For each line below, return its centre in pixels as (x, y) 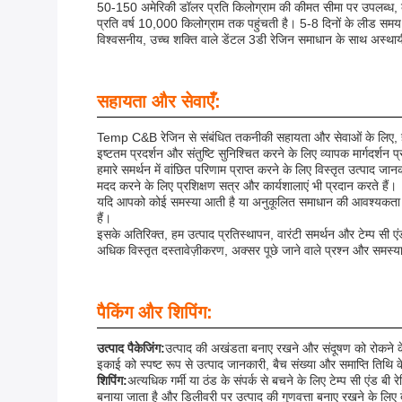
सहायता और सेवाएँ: (159, 101)
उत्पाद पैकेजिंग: (131, 348)
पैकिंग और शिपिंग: (155, 312)
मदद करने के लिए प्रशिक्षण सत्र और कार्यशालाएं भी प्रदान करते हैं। (247, 186)
